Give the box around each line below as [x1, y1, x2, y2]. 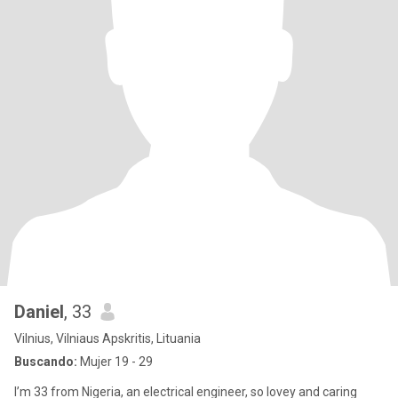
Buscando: [14, 354, 77, 369]
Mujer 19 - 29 [77, 354, 153, 369]
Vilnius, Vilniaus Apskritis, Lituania [14, 331, 201, 346]
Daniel [14, 301, 64, 322]
